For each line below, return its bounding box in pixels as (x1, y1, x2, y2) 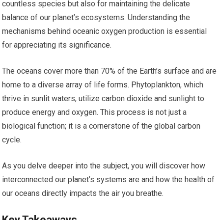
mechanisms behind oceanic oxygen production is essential (2, 27, 207, 36)
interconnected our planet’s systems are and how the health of (2, 175, 215, 185)
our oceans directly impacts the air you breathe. (2, 189, 164, 198)
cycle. (2, 135, 22, 145)
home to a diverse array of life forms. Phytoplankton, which (2, 80, 204, 90)
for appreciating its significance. (2, 40, 112, 50)
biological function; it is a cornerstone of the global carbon (2, 121, 201, 131)
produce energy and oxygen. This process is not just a (2, 108, 187, 117)
